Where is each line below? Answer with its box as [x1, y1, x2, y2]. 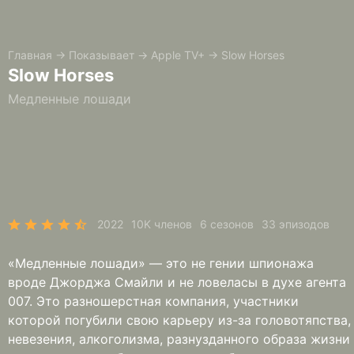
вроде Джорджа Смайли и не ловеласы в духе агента [8, 274, 346, 290]
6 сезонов [200, 217, 254, 231]
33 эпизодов [262, 217, 330, 231]
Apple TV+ [151, 48, 205, 62]
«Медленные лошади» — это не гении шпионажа [8, 255, 314, 271]
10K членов [131, 217, 192, 231]
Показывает [69, 48, 134, 62]
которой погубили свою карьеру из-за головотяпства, [8, 312, 351, 328]
